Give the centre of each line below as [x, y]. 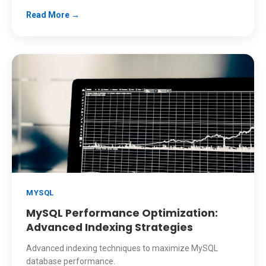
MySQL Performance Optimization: [122, 213]
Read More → [53, 15]
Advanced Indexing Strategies [110, 227]
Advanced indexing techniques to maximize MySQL [122, 248]
